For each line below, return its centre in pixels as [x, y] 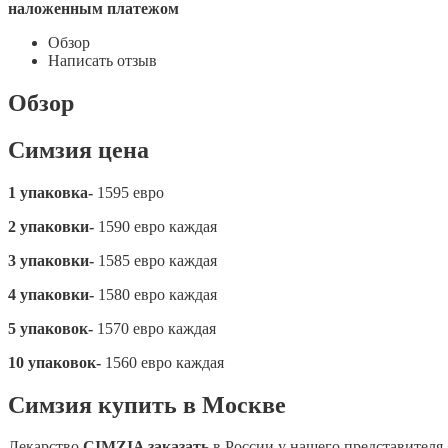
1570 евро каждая [154, 328]
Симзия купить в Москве [147, 404]
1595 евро [128, 192]
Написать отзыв [102, 60]
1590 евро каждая [155, 226]
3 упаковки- [51, 260]
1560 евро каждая [162, 362]
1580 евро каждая [155, 294]
